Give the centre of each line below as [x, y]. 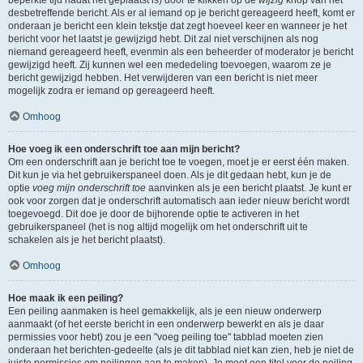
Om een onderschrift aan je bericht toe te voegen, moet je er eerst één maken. [179, 162]
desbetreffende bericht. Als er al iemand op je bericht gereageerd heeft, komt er [181, 13]
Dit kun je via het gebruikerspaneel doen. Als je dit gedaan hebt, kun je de [170, 175]
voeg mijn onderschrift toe [89, 188]
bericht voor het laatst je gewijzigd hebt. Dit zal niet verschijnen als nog [163, 39]
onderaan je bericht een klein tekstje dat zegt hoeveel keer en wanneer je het [177, 26]
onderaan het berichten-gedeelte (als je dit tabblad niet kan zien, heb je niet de [181, 350]
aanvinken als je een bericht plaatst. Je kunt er [249, 188]
